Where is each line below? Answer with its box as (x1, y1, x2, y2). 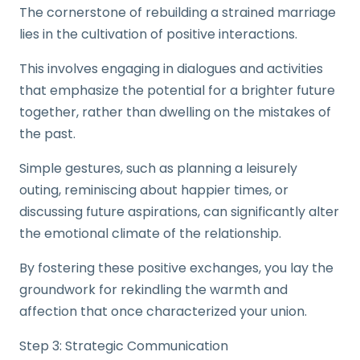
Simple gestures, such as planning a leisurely (19, 159, 297, 178)
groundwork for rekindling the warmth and (19, 280, 288, 299)
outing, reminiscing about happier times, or (19, 181, 288, 199)
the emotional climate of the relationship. (19, 224, 281, 243)
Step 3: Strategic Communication (19, 337, 228, 355)
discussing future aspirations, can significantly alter (19, 202, 339, 221)
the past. (19, 125, 76, 143)
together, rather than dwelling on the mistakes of (19, 103, 331, 121)
